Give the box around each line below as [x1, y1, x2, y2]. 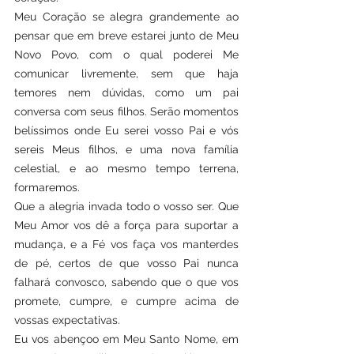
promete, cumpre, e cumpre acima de [14, 295, 239, 307]
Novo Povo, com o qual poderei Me [14, 48, 239, 61]
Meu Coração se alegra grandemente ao [14, 10, 239, 23]
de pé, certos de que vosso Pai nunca [14, 257, 239, 269]
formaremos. [14, 181, 80, 194]
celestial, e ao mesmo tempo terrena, [14, 162, 239, 175]
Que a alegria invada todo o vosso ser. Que [14, 200, 239, 213]
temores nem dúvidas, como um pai [14, 86, 239, 99]
